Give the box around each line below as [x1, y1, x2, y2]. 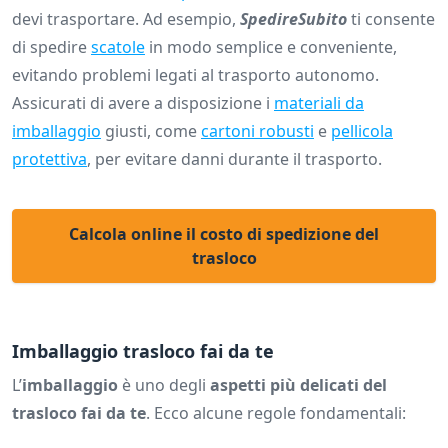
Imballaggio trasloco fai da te [12, 339, 274, 364]
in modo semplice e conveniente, [145, 36, 397, 59]
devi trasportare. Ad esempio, [12, 8, 240, 31]
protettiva [12, 148, 87, 171]
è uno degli [118, 374, 210, 397]
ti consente [347, 8, 435, 31]
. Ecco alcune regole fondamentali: [146, 402, 406, 425]
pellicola [331, 120, 393, 143]
